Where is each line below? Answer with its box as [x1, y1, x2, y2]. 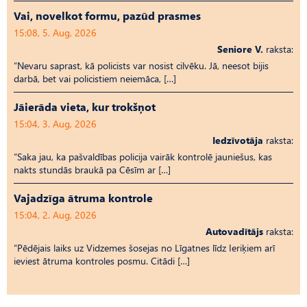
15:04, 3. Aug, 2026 [14, 116, 97, 130]
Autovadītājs [206, 224, 263, 238]
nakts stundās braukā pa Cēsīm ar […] [14, 162, 171, 176]
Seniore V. [217, 42, 263, 56]
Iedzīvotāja [212, 133, 263, 147]
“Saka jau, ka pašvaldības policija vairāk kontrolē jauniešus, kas [14, 149, 272, 163]
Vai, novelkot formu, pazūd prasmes [14, 8, 201, 23]
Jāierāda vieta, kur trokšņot [14, 99, 156, 114]
